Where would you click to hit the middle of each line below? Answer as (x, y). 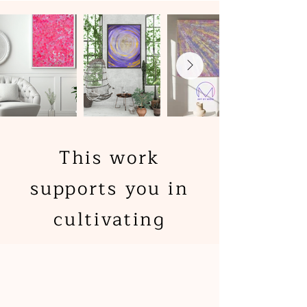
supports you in (110, 189)
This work (110, 158)
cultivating (110, 220)
